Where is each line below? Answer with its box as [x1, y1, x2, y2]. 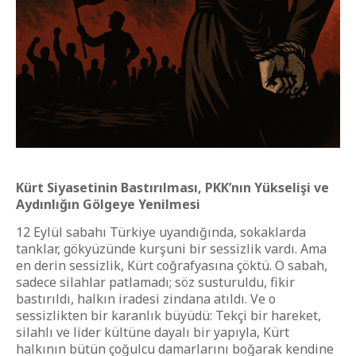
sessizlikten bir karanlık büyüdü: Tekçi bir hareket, [16, 307, 321, 324]
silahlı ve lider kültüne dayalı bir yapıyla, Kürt [16, 323, 289, 341]
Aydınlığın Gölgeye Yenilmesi [16, 195, 200, 213]
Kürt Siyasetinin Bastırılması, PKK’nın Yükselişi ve [16, 179, 329, 196]
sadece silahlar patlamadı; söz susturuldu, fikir [16, 273, 295, 291]
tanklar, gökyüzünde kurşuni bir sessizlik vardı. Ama [16, 240, 327, 257]
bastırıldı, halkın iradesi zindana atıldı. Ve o [16, 290, 276, 308]
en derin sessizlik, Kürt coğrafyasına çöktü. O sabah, [16, 257, 327, 274]
